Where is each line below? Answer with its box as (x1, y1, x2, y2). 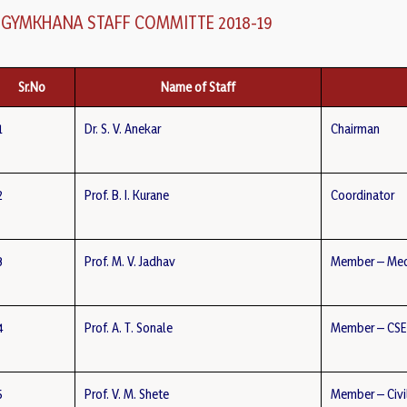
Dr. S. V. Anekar (84, 121, 162, 136)
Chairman (331, 121, 381, 136)
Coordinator (331, 187, 395, 203)
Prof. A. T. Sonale (84, 320, 174, 335)
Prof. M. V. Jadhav (84, 253, 176, 269)
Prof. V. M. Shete (84, 386, 170, 402)
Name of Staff (161, 79, 236, 94)
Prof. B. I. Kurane (84, 187, 170, 203)
